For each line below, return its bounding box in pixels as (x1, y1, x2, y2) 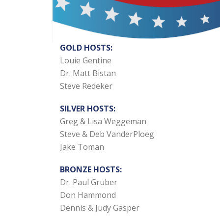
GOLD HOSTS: (60, 42, 112, 53)
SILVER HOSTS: (60, 103, 115, 114)
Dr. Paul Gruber (60, 177, 117, 188)
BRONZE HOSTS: (60, 164, 122, 175)
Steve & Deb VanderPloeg (60, 129, 154, 139)
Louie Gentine (60, 55, 111, 66)
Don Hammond (60, 190, 116, 200)
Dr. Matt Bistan (60, 68, 116, 79)
